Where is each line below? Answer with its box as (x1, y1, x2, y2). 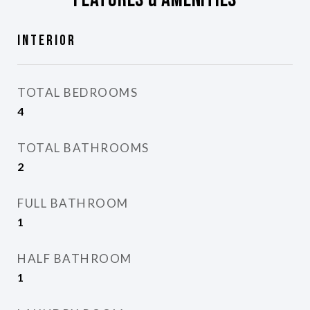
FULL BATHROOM (17, 196, 129, 210)
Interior (17, 32, 76, 49)
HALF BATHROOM (17, 251, 132, 266)
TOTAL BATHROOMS (17, 140, 149, 155)
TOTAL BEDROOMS (17, 85, 138, 100)
